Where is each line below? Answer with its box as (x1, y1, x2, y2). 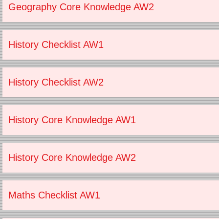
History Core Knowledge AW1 (8, 114, 136, 125)
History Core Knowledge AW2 (8, 152, 136, 163)
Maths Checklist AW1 (8, 190, 100, 200)
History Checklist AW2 (8, 77, 104, 88)
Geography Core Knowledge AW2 (8, 1, 154, 12)
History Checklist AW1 (8, 39, 104, 50)
